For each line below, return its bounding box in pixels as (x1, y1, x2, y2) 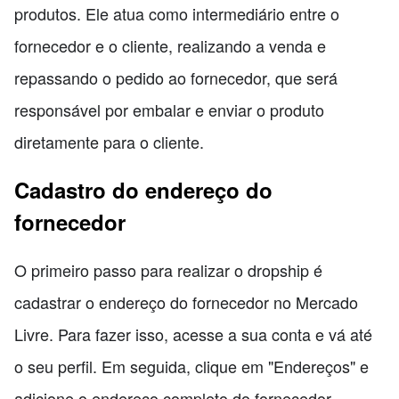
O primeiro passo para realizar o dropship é (14, 258, 322, 282)
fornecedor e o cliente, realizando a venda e (14, 34, 326, 58)
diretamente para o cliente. (14, 130, 204, 154)
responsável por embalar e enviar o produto (14, 98, 324, 122)
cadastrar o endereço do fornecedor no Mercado (14, 290, 358, 314)
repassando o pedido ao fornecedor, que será (14, 66, 338, 90)
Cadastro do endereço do (14, 175, 273, 206)
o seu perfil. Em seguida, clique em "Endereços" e (14, 354, 369, 379)
